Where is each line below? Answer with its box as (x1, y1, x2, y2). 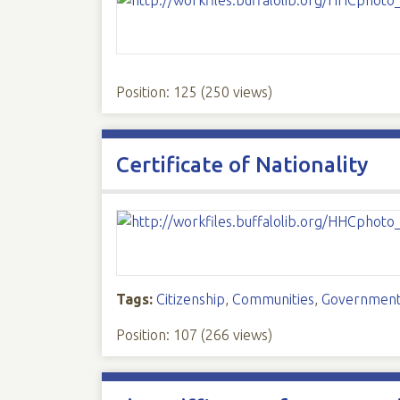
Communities (231, 291, 314, 307)
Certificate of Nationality (115, 153, 368, 177)
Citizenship (155, 291, 225, 307)
